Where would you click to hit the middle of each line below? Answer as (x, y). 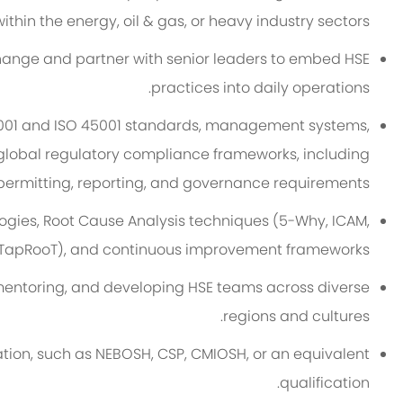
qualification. (325, 383)
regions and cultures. (297, 317)
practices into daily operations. (261, 88)
